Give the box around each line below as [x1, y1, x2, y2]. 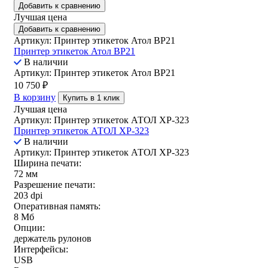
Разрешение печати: [14, 179, 95, 190]
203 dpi [14, 190, 42, 200]
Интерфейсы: [14, 243, 68, 254]
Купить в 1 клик [63, 93, 120, 102]
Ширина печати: [14, 157, 81, 168]
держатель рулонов [14, 233, 92, 243]
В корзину [14, 92, 56, 102]
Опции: [14, 222, 45, 233]
